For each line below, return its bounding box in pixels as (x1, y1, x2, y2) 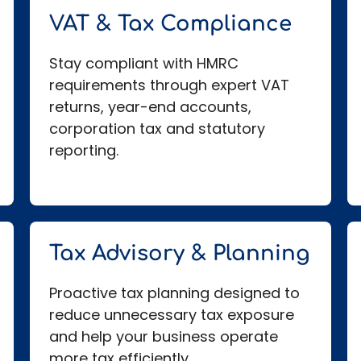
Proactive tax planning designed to (49, 283, 301, 304)
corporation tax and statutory (49, 118, 266, 139)
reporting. (49, 140, 119, 161)
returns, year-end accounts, (49, 97, 252, 118)
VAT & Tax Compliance (49, 12, 293, 36)
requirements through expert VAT (49, 75, 290, 96)
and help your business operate (49, 326, 279, 347)
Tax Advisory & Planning (49, 242, 311, 266)
